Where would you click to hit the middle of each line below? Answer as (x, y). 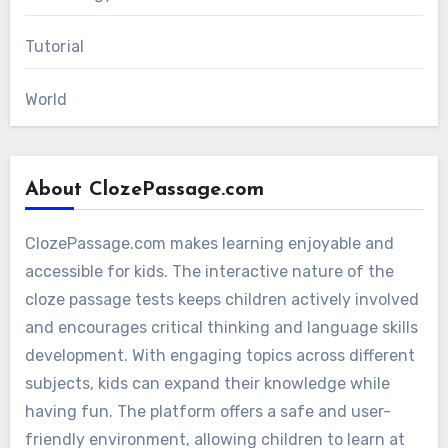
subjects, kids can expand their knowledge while (207, 384)
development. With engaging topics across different (219, 356)
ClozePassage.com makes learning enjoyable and (209, 244)
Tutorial (54, 47)
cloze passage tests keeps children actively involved (221, 300)
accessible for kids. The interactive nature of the (209, 272)
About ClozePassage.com (144, 190)
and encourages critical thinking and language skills (221, 328)
